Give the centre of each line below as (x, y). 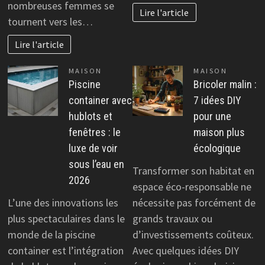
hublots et (90, 117)
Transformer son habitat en (193, 170)
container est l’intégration (65, 250)
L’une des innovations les (63, 202)
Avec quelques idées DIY (186, 250)
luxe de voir (93, 148)
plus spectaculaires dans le (66, 218)
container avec (100, 101)
